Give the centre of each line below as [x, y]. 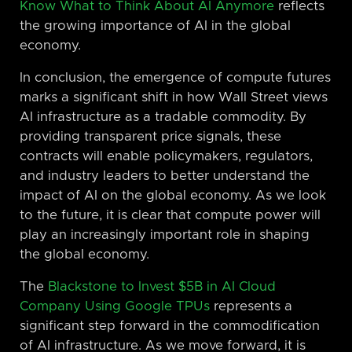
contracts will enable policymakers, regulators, [166, 156]
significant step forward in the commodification [170, 326]
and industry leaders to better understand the [165, 176]
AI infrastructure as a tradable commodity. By [163, 117]
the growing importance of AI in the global [155, 26]
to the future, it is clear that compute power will [170, 215]
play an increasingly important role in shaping [165, 235]
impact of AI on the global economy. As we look [173, 195]
